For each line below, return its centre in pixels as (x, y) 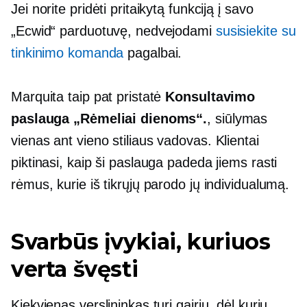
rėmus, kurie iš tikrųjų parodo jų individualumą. (150, 184)
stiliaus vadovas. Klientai (184, 140)
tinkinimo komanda (67, 52)
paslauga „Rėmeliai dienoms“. (109, 118)
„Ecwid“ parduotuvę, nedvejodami (113, 30)
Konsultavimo (210, 96)
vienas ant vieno (60, 140)
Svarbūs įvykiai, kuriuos (141, 241)
